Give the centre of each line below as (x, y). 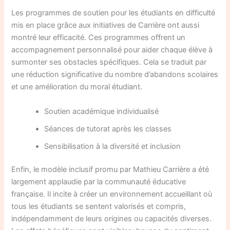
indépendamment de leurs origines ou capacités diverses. (112, 219)
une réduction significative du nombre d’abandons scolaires (115, 75)
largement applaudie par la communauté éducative (99, 182)
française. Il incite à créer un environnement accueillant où (112, 194)
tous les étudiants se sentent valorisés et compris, (99, 207)
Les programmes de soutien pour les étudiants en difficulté (113, 13)
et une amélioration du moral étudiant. (77, 87)
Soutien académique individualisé (102, 111)
